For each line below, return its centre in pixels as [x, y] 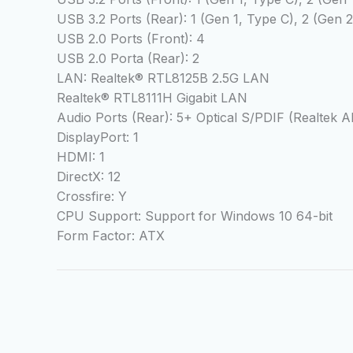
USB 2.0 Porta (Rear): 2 [128, 59]
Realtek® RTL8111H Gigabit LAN [152, 98]
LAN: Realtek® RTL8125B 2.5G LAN [163, 78]
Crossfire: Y [92, 197]
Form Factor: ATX [111, 236]
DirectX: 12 [89, 177]
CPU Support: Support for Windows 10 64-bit [195, 216]
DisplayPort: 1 [98, 137]
